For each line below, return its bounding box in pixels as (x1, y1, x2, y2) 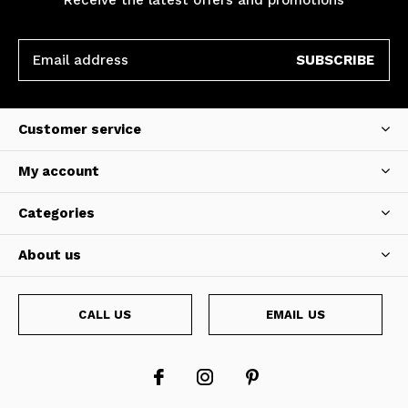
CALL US (78, 307, 132, 321)
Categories (18, 204, 95, 221)
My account (18, 162, 99, 179)
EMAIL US (265, 307, 326, 321)
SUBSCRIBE (295, 51, 375, 68)
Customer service (18, 120, 141, 138)
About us (18, 246, 81, 263)
